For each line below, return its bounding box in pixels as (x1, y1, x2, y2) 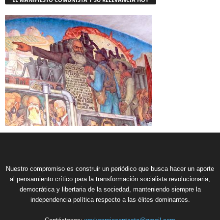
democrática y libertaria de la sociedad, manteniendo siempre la (19, 185, 201, 193)
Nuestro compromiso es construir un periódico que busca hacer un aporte (6, 165, 214, 172)
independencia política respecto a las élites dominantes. (30, 195, 190, 203)
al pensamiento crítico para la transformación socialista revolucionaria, (10, 175, 210, 183)
